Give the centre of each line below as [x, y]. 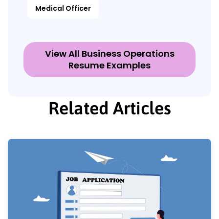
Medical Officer [63, 8]
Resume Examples [109, 65]
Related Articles [109, 108]
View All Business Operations [109, 53]
